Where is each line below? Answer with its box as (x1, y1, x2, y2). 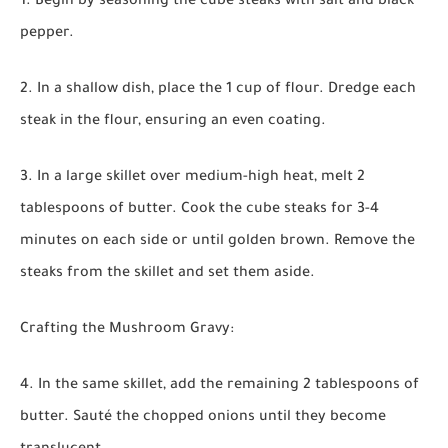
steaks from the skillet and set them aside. (20, 266, 315, 283)
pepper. (20, 26, 78, 43)
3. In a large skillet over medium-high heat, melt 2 (20, 170, 365, 187)
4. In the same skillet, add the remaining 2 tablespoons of (20, 378, 419, 395)
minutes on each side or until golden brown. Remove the (20, 234, 415, 251)
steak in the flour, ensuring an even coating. (20, 114, 326, 131)
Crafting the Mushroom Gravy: (20, 322, 234, 339)
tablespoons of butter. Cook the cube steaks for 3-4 (20, 202, 379, 219)
